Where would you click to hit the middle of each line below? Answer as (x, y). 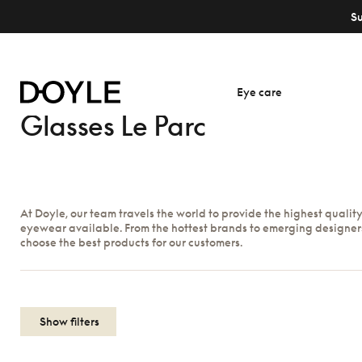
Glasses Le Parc (113, 125)
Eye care (259, 92)
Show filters (68, 321)
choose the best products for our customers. (131, 242)
